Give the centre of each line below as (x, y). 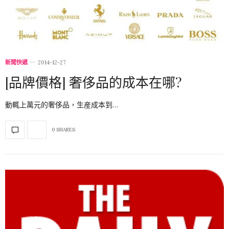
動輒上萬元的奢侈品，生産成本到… (62, 105)
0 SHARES (63, 130)
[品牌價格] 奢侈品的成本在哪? (93, 82)
